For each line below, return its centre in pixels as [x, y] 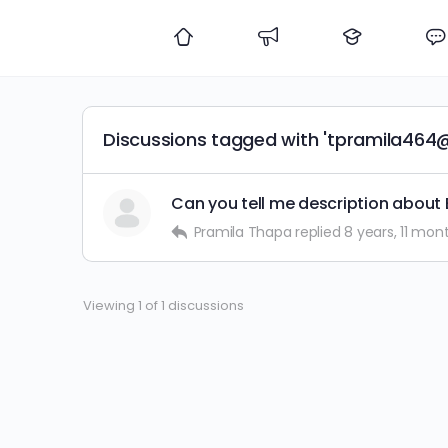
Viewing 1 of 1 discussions [163, 305]
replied [320, 232]
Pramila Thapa [242, 232]
